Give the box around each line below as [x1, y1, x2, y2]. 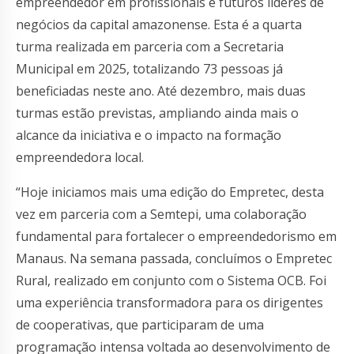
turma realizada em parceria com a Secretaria [16, 37, 284, 55]
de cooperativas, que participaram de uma [16, 315, 264, 333]
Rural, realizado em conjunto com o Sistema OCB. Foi [16, 271, 326, 289]
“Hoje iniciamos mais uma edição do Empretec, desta [16, 183, 324, 201]
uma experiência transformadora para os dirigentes [16, 293, 323, 311]
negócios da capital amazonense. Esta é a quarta [16, 15, 302, 33]
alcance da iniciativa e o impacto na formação [16, 126, 281, 144]
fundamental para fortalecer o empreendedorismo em [16, 227, 337, 245]
